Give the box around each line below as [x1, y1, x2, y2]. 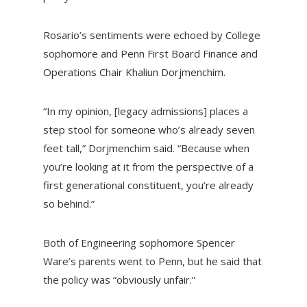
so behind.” [42, 197, 95, 211]
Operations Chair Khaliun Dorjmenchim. [42, 65, 225, 79]
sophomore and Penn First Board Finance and [42, 47, 258, 61]
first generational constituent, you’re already [42, 178, 254, 193]
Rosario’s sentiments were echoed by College [42, 28, 260, 42]
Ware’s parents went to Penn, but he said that [42, 254, 262, 269]
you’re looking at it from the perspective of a [42, 160, 254, 174]
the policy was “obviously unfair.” [42, 273, 195, 287]
